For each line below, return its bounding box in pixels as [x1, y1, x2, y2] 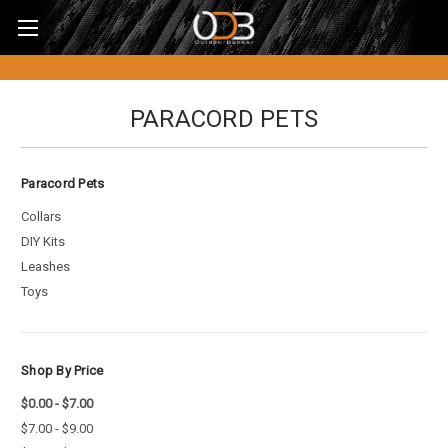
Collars [21, 208, 61, 224]
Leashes [21, 258, 70, 274]
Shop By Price [21, 362, 104, 378]
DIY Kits [21, 233, 65, 249]
